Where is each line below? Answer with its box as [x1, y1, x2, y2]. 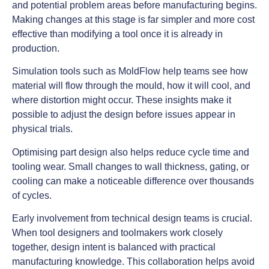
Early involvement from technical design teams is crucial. [12, 213, 252, 224]
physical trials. [12, 124, 73, 134]
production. [12, 43, 59, 53]
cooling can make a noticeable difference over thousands [12, 175, 254, 186]
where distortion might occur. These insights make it [12, 95, 231, 106]
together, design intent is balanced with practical [12, 242, 216, 253]
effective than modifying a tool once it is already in [12, 28, 223, 39]
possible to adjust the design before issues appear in [12, 109, 235, 120]
